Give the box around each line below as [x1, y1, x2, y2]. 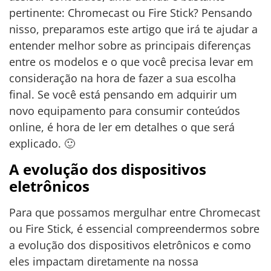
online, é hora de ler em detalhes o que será [9, 120, 235, 135]
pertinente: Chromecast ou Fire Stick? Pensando [9, 5, 252, 21]
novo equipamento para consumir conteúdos [9, 103, 240, 119]
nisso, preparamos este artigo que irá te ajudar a [9, 22, 258, 37]
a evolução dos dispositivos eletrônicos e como [9, 237, 251, 252]
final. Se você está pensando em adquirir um [9, 87, 237, 102]
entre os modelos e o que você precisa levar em [9, 54, 253, 70]
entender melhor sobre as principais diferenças [9, 38, 251, 53]
